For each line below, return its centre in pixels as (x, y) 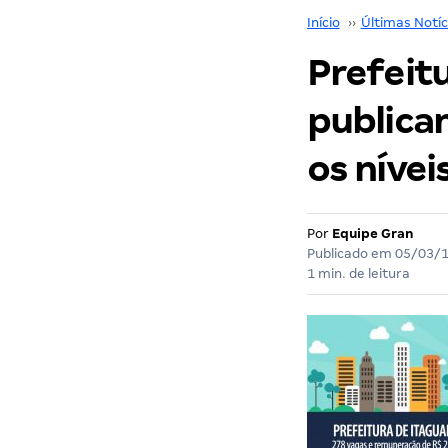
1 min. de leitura (358, 273)
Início (323, 22)
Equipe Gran (372, 233)
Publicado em (350, 253)
